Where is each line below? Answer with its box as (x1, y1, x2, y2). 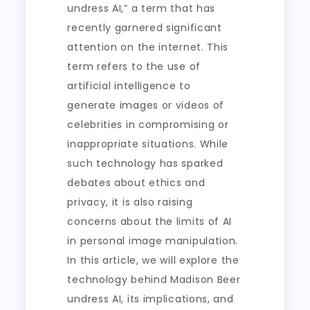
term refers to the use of (67, 60, 201, 73)
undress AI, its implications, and (67, 292, 234, 306)
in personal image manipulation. (67, 234, 239, 248)
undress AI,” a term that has (67, 1, 216, 15)
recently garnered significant (67, 21, 222, 35)
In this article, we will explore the (67, 253, 239, 267)
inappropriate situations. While (67, 137, 229, 151)
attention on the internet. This (67, 40, 229, 54)
